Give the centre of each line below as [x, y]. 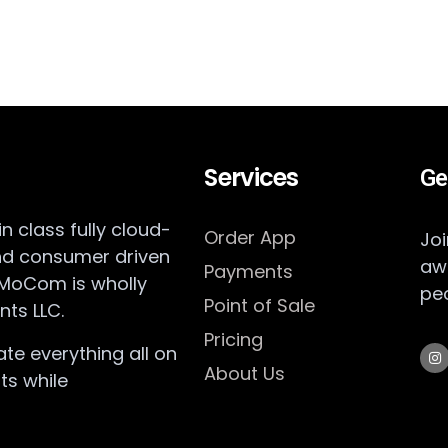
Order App [250, 237]
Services [251, 177]
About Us [245, 373]
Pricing [234, 339]
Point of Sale [260, 305]
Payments [249, 271]
